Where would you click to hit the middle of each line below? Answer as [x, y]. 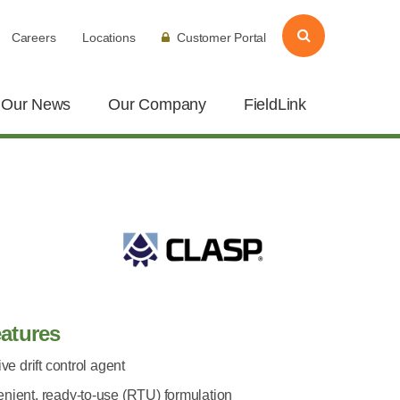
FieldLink [275, 104]
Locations [109, 37]
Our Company [157, 104]
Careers [33, 37]
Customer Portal [221, 37]
